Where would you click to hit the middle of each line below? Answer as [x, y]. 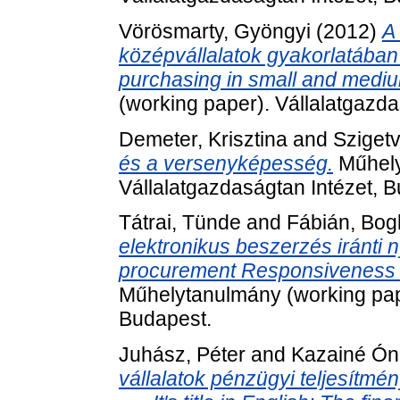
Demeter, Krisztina [203, 139]
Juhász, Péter [182, 355]
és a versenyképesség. [226, 163]
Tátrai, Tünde [180, 223]
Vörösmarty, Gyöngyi [215, 31]
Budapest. [165, 319]
